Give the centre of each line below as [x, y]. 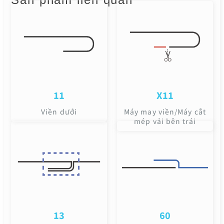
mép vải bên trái [165, 121]
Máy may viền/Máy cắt [165, 111]
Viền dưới [59, 111]
